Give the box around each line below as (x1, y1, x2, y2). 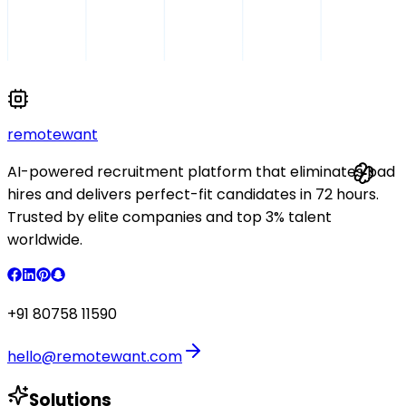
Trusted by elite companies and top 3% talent (7, 206, 332, 227)
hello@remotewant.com (7, 345, 182, 367)
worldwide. (7, 228, 82, 250)
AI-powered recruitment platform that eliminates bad (7, 160, 395, 182)
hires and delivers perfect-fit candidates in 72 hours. (7, 183, 379, 205)
